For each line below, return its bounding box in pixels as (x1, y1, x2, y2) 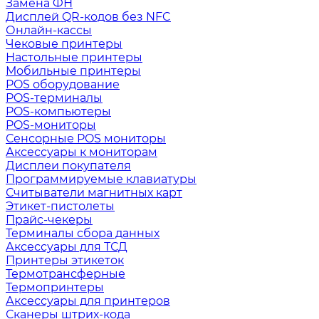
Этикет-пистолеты (6, 199, 115, 213)
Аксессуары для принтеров (6, 294, 170, 308)
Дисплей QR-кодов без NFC (6, 10, 171, 23)
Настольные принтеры (6, 51, 142, 64)
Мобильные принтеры (6, 64, 141, 78)
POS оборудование (6, 78, 120, 91)
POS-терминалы (6, 91, 103, 105)
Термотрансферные (6, 267, 125, 281)
